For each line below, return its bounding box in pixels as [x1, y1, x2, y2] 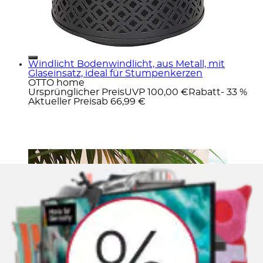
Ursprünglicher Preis [28, 87, 124, 97]
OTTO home [28, 77, 85, 87]
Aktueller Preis [28, 96, 96, 106]
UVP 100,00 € [124, 87, 188, 97]
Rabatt [188, 87, 221, 97]
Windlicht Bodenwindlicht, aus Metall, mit [28, 59, 225, 69]
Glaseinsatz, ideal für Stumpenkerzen [28, 68, 203, 78]
